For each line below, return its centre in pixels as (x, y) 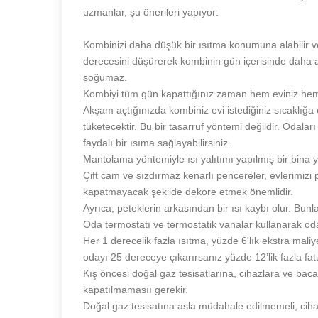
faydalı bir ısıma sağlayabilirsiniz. (157, 142)
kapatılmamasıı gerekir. (137, 289)
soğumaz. (105, 77)
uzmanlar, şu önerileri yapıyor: (151, 12)
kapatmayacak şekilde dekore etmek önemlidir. (188, 191)
